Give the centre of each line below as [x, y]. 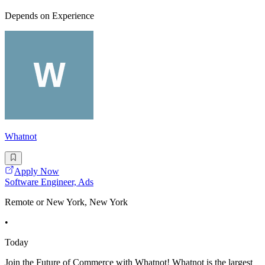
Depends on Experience [49, 16]
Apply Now [37, 171]
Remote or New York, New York [66, 202]
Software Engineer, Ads [49, 182]
